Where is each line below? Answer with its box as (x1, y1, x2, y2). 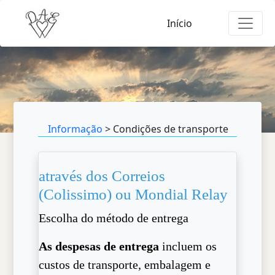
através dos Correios (39, 168, 166, 184)
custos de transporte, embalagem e (39, 258, 211, 271)
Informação (48, 122, 103, 136)
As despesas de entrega (39, 239, 160, 253)
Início (167, 17, 193, 30)
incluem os (159, 239, 217, 253)
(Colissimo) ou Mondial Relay (39, 186, 228, 203)
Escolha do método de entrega (39, 211, 189, 225)
